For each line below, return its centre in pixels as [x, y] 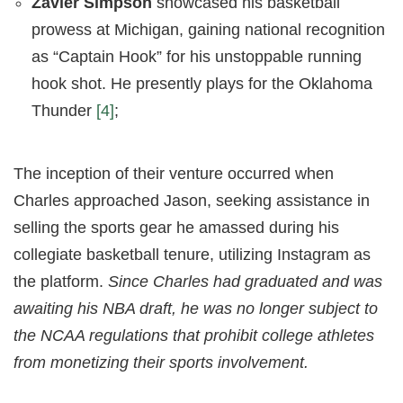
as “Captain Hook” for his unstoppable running [197, 57]
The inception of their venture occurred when [174, 174]
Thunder [64, 111]
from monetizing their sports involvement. [161, 363]
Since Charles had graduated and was [245, 282]
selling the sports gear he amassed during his [176, 228]
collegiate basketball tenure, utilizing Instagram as [192, 255]
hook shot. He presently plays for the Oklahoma [202, 84]
